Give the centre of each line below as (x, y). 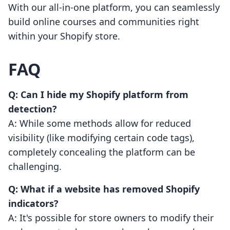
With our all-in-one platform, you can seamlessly (114, 7)
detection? (33, 109)
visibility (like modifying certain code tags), (101, 138)
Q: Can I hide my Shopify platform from (98, 95)
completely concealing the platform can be (102, 152)
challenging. (35, 167)
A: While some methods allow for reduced (100, 123)
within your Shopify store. (64, 36)
